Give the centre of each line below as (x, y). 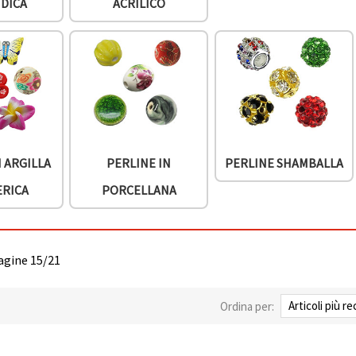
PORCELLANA (139, 190)
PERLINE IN (139, 163)
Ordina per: (247, 306)
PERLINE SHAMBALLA (284, 163)
